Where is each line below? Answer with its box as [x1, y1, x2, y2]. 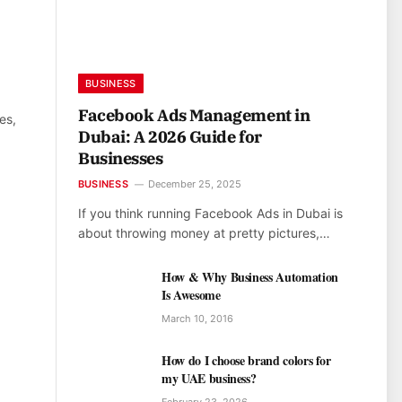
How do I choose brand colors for [162, 351, 331, 371]
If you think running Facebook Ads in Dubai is [78, 205, 343, 222]
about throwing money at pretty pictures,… [78, 225, 330, 241]
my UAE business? [162, 369, 257, 389]
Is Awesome [162, 285, 221, 305]
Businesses [78, 148, 163, 170]
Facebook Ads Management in [78, 105, 310, 127]
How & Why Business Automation [162, 267, 338, 287]
